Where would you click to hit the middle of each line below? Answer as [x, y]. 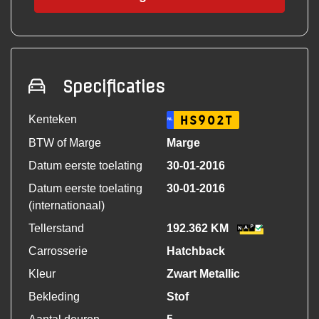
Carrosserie [58, 251]
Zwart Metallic [203, 274]
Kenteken [53, 120]
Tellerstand [56, 229]
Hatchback [196, 251]
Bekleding [54, 297]
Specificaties [114, 87]
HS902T [206, 121]
